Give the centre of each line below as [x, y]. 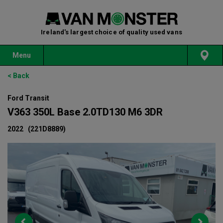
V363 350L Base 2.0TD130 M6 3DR [85, 112]
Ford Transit [28, 98]
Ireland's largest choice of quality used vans [111, 32]
